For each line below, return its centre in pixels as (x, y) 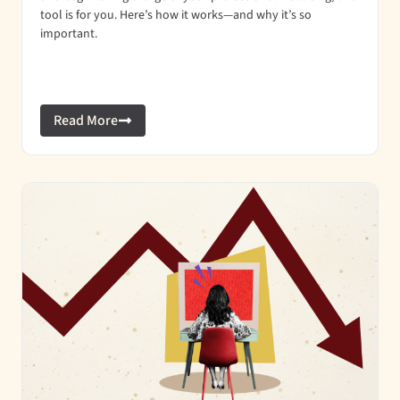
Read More (86, 121)
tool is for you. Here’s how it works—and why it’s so (176, 15)
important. (69, 34)
